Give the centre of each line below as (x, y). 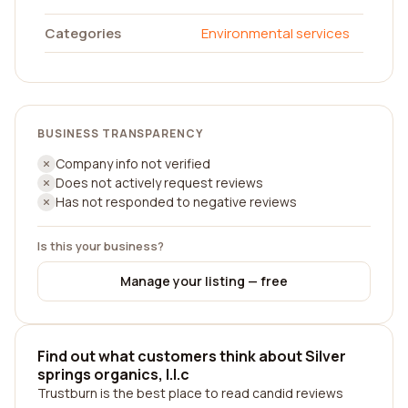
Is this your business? (101, 246)
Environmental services (275, 33)
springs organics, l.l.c (113, 374)
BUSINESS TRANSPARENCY (121, 133)
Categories (83, 33)
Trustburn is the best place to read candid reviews (190, 393)
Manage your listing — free (204, 281)
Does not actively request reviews (159, 183)
